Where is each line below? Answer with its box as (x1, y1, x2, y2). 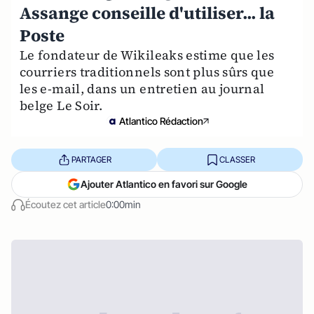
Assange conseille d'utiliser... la (20, 1, 275, 25)
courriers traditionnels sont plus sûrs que (20, 63, 275, 81)
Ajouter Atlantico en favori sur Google (81, 178, 247, 190)
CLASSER (219, 153, 255, 165)
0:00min (106, 198, 141, 210)
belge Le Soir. (20, 97, 103, 114)
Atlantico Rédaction (119, 115, 203, 127)
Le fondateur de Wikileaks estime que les (20, 46, 275, 64)
